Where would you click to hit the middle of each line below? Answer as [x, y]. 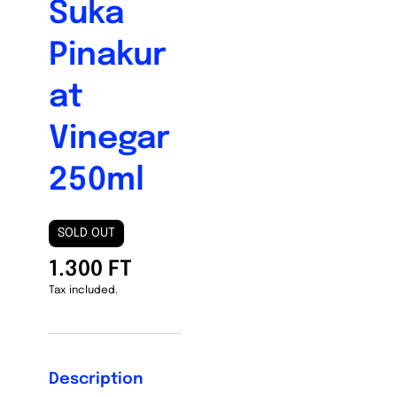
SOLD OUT [86, 233]
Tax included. [83, 290]
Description [96, 379]
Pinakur [108, 55]
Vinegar [109, 139]
